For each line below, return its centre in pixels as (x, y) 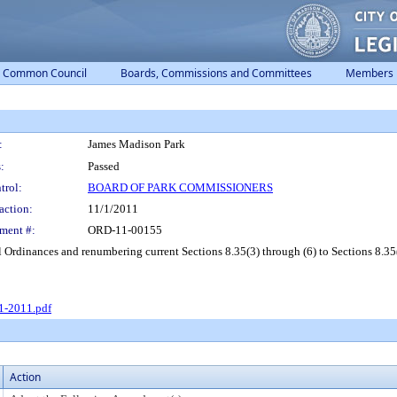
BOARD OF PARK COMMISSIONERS (180, 187)
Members (370, 73)
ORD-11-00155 (125, 230)
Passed (104, 166)
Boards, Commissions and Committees (216, 73)
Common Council (45, 73)
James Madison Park (136, 144)
